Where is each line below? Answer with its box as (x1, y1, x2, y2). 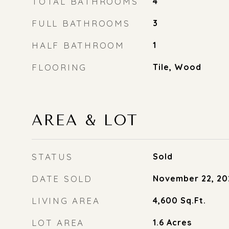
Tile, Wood (152, 62, 201, 72)
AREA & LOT (32, 111, 139, 129)
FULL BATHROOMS (32, 18, 130, 29)
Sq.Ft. (180, 195, 206, 205)
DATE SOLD (32, 173, 93, 184)
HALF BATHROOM (32, 40, 125, 51)
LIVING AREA (32, 195, 100, 206)
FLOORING (32, 62, 87, 73)
